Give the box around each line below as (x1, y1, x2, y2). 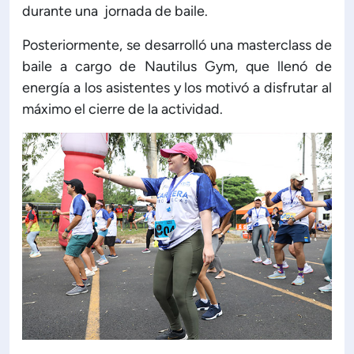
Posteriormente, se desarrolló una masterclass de (22, 36, 332, 55)
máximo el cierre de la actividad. (22, 100, 223, 119)
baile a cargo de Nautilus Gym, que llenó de (22, 58, 332, 76)
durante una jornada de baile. (22, 2, 208, 21)
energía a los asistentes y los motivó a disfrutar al (22, 79, 332, 97)
